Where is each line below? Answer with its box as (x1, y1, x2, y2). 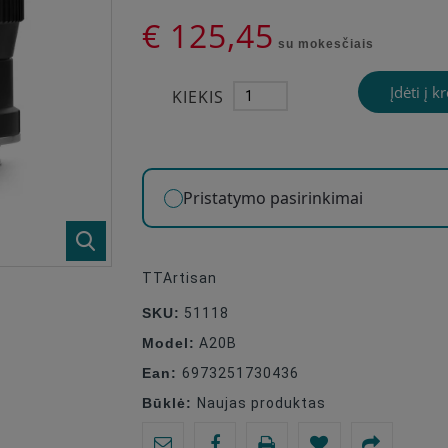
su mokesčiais (274, 37, 375, 51)
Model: (142, 333, 196, 352)
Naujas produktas (197, 395, 327, 411)
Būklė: (142, 393, 198, 412)
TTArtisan (142, 270, 218, 286)
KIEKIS (172, 86, 225, 109)
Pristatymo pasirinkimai (183, 187, 364, 209)
